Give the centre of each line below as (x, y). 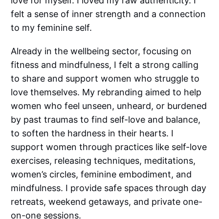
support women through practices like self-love (109, 147)
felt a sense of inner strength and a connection (109, 14)
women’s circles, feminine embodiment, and (101, 175)
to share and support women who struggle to (105, 79)
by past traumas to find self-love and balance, (106, 120)
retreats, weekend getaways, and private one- (107, 202)
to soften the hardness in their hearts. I (92, 133)
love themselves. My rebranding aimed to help (106, 92)
